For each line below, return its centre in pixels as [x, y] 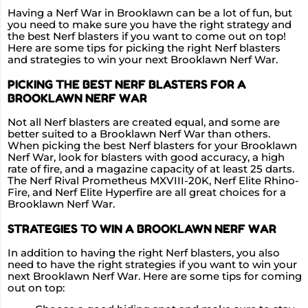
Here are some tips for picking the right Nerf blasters [144, 48]
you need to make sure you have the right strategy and [150, 25]
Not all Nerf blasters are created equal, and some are [144, 122]
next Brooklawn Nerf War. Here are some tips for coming [155, 276]
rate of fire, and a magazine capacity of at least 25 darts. [151, 169]
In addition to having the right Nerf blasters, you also [144, 253]
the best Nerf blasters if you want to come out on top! [147, 37]
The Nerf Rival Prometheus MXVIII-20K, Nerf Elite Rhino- [153, 180]
